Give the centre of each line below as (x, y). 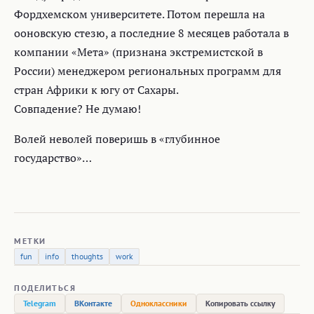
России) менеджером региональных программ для (148, 71)
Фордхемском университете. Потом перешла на (139, 14)
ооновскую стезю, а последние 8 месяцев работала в (151, 33)
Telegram (40, 303)
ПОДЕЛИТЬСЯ (45, 288)
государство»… (53, 158)
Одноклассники (159, 303)
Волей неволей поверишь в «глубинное (117, 139)
